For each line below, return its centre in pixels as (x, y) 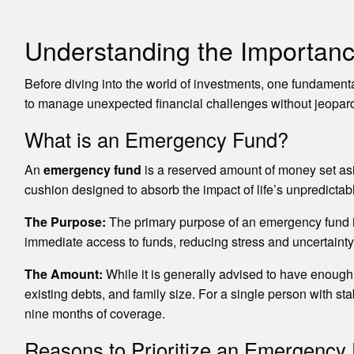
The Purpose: (65, 221)
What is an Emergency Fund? (156, 139)
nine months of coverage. (94, 313)
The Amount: (63, 273)
